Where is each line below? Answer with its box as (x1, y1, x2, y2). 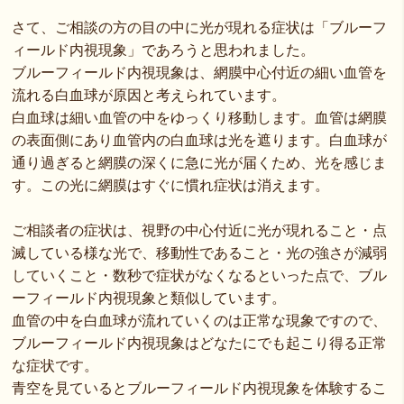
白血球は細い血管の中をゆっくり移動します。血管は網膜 (12, 110, 388, 125)
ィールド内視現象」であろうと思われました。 (12, 42, 316, 58)
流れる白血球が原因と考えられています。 (12, 87, 287, 103)
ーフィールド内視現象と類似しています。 (12, 290, 287, 306)
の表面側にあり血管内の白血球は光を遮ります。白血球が (12, 133, 388, 148)
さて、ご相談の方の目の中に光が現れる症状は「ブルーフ (12, 20, 388, 35)
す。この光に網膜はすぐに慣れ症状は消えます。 (12, 178, 330, 193)
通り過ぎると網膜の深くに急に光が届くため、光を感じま (12, 155, 388, 170)
